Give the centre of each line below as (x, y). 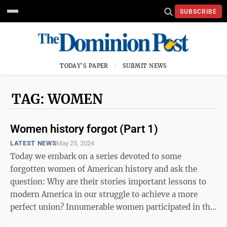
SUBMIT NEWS (145, 66)
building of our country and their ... (75, 220)
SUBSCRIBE (198, 11)
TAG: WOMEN (57, 99)
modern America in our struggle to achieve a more (104, 194)
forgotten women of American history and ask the (104, 169)
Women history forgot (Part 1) (84, 129)
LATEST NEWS (33, 143)
